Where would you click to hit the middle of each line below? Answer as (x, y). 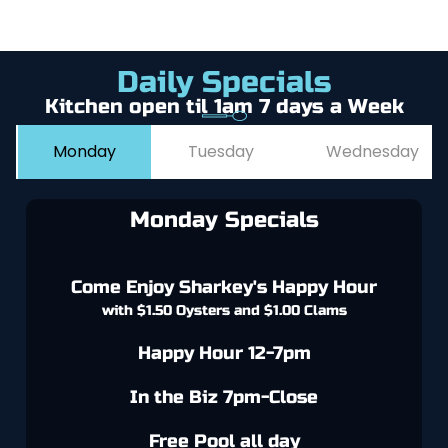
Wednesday (372, 152)
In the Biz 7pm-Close (224, 398)
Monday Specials (224, 220)
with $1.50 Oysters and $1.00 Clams (224, 311)
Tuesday (221, 152)
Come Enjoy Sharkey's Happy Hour (224, 288)
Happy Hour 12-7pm (224, 354)
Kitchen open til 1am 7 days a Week (224, 107)
